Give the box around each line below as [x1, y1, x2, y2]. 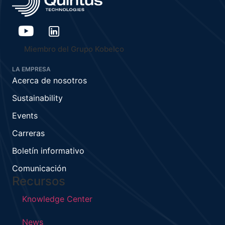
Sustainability [12, 93, 63, 103]
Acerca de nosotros [12, 75, 87, 86]
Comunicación [12, 163, 66, 174]
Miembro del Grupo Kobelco [24, 44, 124, 54]
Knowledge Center [22, 194, 92, 204]
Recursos [12, 174, 65, 189]
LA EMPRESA [12, 65, 51, 73]
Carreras [12, 128, 45, 139]
